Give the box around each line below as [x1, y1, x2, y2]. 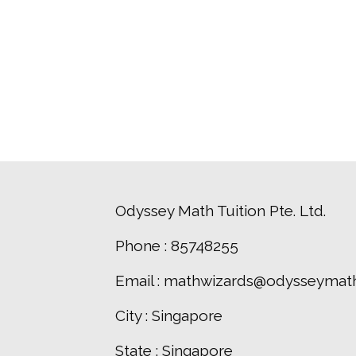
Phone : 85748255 [115, 237, 238, 255]
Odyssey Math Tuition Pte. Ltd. [115, 202, 326, 220]
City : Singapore [115, 307, 222, 325]
